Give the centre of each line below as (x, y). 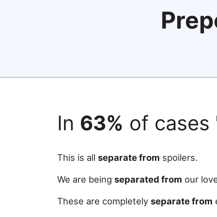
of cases (170, 123)
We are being (86, 179)
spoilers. (179, 157)
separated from (148, 179)
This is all (77, 157)
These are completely (104, 201)
